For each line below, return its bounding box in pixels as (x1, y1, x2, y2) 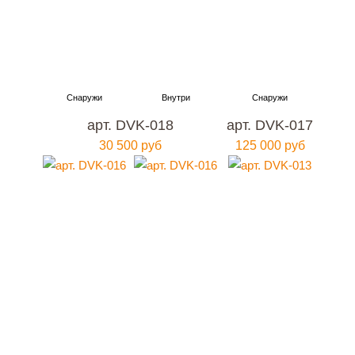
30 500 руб (98, 139, 162, 152)
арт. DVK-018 (86, 117, 174, 133)
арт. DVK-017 (227, 117, 314, 133)
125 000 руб (235, 139, 305, 152)
